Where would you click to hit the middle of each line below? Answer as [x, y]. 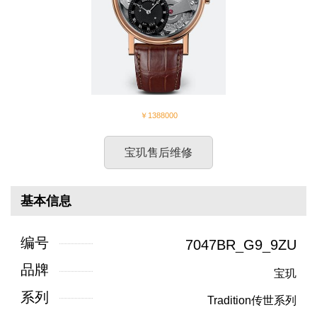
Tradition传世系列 [252, 301]
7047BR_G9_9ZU [241, 245]
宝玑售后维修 [158, 152]
